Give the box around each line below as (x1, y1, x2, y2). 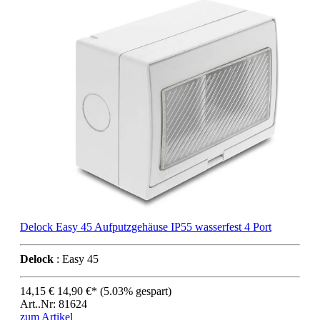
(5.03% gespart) (100, 285, 171, 298)
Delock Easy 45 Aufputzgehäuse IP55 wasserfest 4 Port (20, 221, 271, 234)
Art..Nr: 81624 (20, 298, 87, 311)
